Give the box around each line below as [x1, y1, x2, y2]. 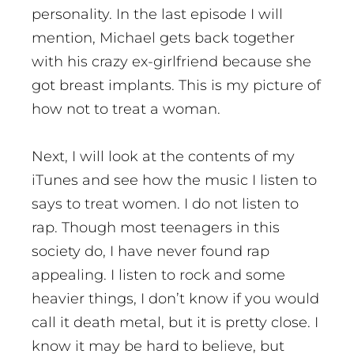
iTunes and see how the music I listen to [32, 171, 317, 190]
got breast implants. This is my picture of [32, 77, 321, 95]
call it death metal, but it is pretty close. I [32, 314, 318, 332]
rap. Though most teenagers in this [32, 219, 280, 237]
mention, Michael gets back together [32, 29, 295, 47]
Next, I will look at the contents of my [32, 148, 295, 166]
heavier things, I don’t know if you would [32, 290, 319, 308]
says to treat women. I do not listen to [32, 195, 299, 213]
